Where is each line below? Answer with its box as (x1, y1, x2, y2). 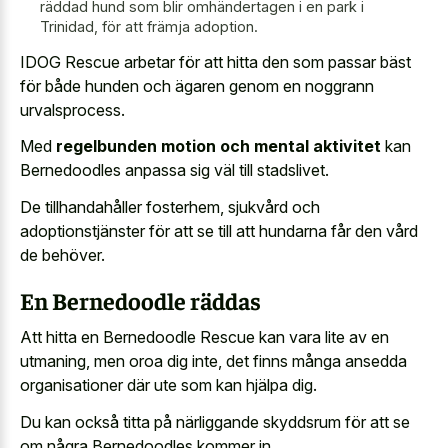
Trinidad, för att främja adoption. (40, 18, 258, 36)
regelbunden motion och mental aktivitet (56, 136, 381, 157)
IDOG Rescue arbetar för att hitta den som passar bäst (20, 51, 411, 72)
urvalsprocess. (20, 99, 125, 120)
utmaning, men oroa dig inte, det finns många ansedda (20, 351, 407, 372)
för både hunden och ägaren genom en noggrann (20, 75, 374, 96)
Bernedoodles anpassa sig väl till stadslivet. (20, 160, 329, 181)
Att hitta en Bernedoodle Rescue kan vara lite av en (20, 327, 389, 348)
